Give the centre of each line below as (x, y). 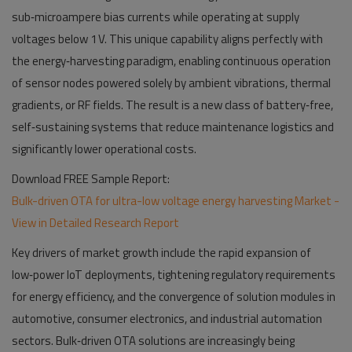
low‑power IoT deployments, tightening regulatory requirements (174, 275)
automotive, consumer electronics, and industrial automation (167, 319)
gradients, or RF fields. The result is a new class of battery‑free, (172, 105)
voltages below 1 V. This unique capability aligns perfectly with (167, 39)
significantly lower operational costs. (104, 149)
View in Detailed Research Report (95, 223)
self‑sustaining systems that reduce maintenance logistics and (173, 127)
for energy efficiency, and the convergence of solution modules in (174, 297)
